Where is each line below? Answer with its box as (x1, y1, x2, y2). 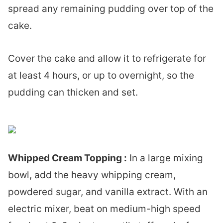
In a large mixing (127, 152, 203, 164)
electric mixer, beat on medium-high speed (8, 203, 201, 215)
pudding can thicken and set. (8, 86, 140, 98)
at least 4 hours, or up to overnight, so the (8, 69, 194, 81)
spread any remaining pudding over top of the (8, 2, 214, 14)
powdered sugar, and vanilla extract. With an (8, 186, 208, 198)
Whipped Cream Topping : (8, 152, 127, 164)
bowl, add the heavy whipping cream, (8, 169, 176, 181)
